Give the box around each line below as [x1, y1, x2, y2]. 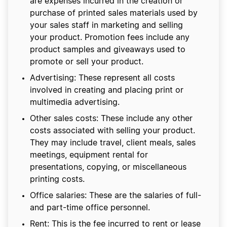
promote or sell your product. [30, 58, 143, 66]
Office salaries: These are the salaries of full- [30, 192, 201, 200]
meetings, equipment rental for [30, 151, 148, 160]
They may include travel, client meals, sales [30, 139, 196, 147]
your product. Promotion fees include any [30, 33, 190, 42]
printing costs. [30, 175, 85, 184]
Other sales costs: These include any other [30, 115, 193, 123]
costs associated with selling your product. [30, 127, 195, 135]
